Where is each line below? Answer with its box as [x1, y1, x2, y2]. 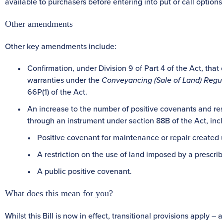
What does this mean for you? [5, 188, 113, 198]
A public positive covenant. [37, 165, 132, 176]
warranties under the [27, 74, 102, 85]
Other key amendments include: [5, 40, 116, 52]
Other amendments [5, 18, 73, 29]
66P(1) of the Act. [27, 86, 87, 97]
